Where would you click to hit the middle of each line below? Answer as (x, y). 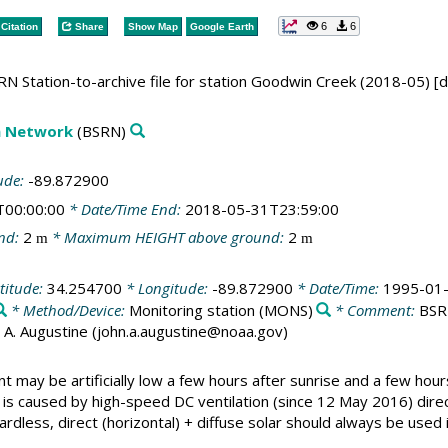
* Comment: (375, 309)
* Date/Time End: (124, 208)
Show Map (152, 26)
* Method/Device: (67, 309)
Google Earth (221, 26)
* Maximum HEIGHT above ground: (167, 237)
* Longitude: (166, 287)
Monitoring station (191, 309)
